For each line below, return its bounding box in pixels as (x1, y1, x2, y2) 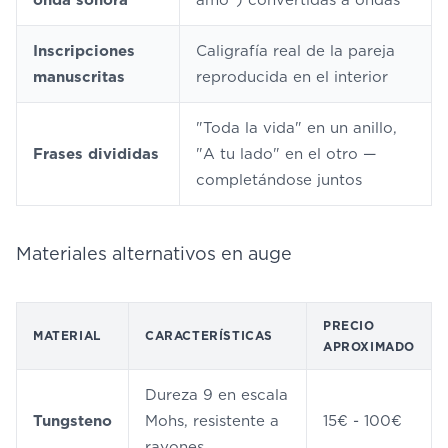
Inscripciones (33, 42, 135, 60)
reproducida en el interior (196, 68, 388, 86)
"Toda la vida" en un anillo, (196, 119, 397, 137)
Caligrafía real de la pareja (196, 42, 395, 60)
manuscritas (33, 68, 125, 86)
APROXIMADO (323, 339, 415, 354)
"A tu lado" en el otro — (196, 145, 376, 163)
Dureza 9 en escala (145, 386, 288, 404)
